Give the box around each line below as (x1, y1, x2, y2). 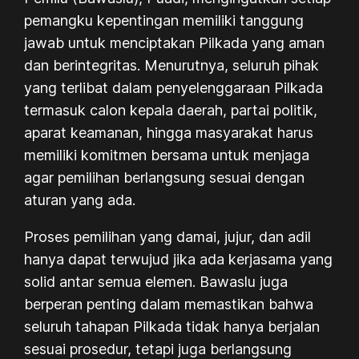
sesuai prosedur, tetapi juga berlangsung (24, 340, 292, 357)
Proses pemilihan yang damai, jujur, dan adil (24, 228, 312, 245)
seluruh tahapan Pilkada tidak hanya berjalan (24, 317, 321, 335)
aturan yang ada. (24, 191, 140, 208)
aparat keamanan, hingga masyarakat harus (24, 123, 314, 141)
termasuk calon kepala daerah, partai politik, (24, 101, 318, 119)
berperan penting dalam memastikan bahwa (24, 295, 314, 313)
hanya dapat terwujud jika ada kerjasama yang (24, 250, 333, 268)
